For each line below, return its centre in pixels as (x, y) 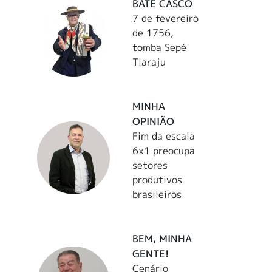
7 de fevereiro (166, 18)
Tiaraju (149, 62)
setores (150, 165)
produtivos (158, 179)
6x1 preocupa (164, 150)
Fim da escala (164, 136)
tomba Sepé (160, 47)
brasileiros (157, 194)
